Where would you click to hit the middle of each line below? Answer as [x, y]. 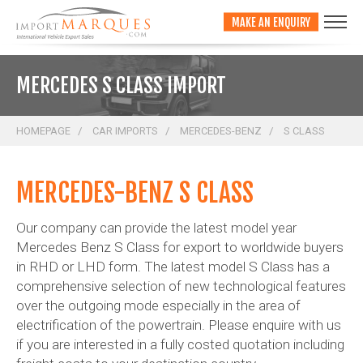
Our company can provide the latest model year [156, 227]
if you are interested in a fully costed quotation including [180, 344]
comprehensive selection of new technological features [181, 286]
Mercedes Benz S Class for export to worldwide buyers [180, 247]
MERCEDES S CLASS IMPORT [121, 85]
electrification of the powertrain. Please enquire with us [179, 325]
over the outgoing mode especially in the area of [158, 305]
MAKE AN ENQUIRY [271, 22]
